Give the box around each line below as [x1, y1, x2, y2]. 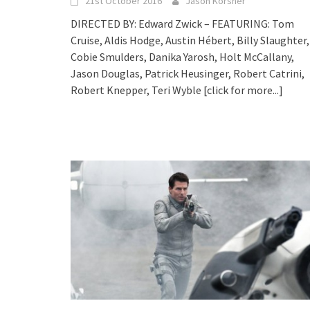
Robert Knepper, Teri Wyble [71, 83, 203, 98]
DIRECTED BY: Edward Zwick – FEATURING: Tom [71, 17, 294, 31]
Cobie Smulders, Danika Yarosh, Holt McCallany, [71, 50, 294, 64]
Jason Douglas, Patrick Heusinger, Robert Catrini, [71, 66, 304, 81]
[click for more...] [203, 83, 283, 98]
